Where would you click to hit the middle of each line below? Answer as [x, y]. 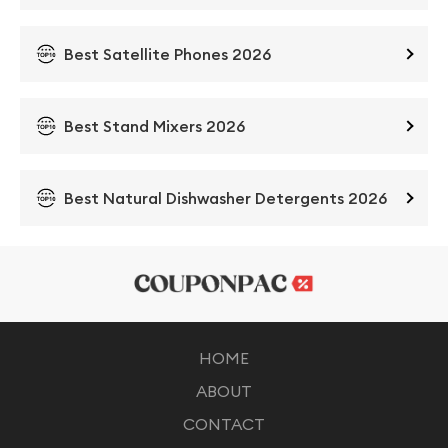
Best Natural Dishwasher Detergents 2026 [225, 197]
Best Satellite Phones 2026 [167, 53]
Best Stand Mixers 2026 [154, 125]
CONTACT [224, 424]
